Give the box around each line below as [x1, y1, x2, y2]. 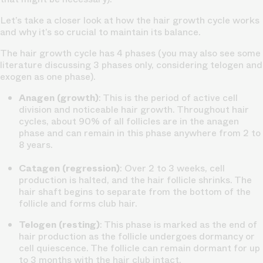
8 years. [19, 137, 53, 151]
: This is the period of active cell [99, 90, 238, 104]
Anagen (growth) [19, 90, 99, 104]
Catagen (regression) [19, 161, 120, 175]
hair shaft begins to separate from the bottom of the [19, 184, 251, 198]
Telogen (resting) [19, 217, 100, 231]
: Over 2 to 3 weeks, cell [120, 161, 225, 175]
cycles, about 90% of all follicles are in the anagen [19, 114, 239, 128]
